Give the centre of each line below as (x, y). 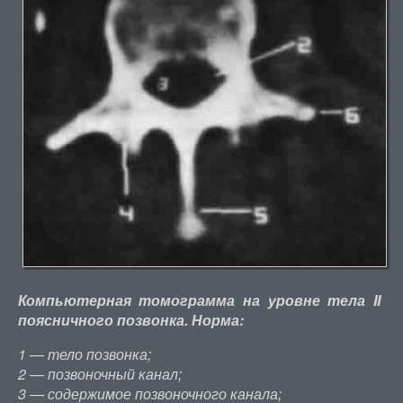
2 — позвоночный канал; (99, 374)
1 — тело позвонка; (84, 354)
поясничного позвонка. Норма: (130, 320)
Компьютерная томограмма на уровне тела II (199, 300)
